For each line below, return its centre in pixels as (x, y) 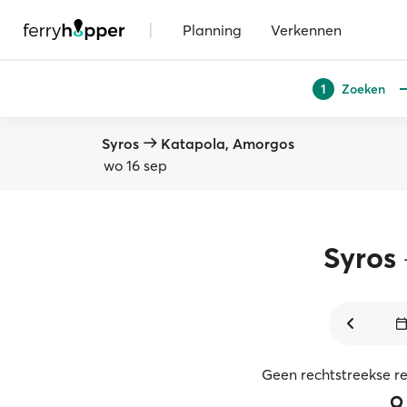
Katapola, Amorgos (228, 144)
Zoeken (363, 89)
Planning (212, 30)
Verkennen (306, 30)
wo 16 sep (135, 165)
